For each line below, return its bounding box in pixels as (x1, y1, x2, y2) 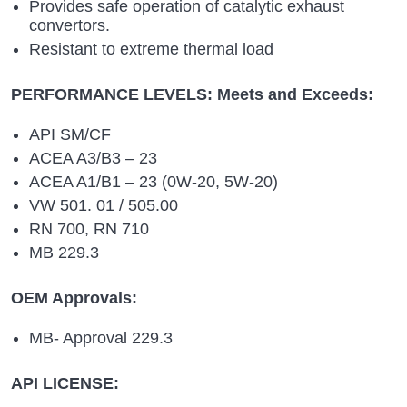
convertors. (29, 15, 110, 35)
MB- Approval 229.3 (29, 328, 173, 347)
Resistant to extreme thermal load (29, 39, 273, 58)
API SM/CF (29, 124, 111, 144)
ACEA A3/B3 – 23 (29, 148, 157, 167)
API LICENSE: (11, 373, 119, 392)
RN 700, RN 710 (29, 219, 149, 238)
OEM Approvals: (11, 288, 137, 307)
